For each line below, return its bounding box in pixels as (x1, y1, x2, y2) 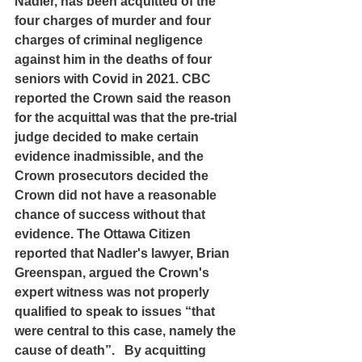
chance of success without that (15, 207, 208, 221)
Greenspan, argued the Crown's (15, 265, 213, 280)
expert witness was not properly (15, 284, 213, 299)
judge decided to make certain (15, 129, 202, 144)
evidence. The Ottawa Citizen (15, 226, 194, 241)
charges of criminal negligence (15, 32, 206, 47)
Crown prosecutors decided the (15, 168, 212, 183)
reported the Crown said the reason (15, 90, 234, 105)
